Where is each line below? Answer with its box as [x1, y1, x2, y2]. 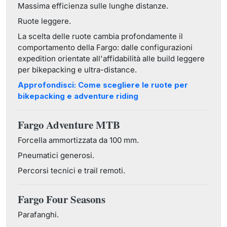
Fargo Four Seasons [18, 192, 105, 207]
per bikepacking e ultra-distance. [18, 65, 137, 74]
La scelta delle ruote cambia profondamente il [18, 31, 183, 41]
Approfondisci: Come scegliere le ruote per [18, 80, 188, 90]
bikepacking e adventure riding [18, 91, 138, 101]
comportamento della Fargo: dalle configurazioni [18, 43, 193, 52]
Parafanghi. [18, 210, 59, 219]
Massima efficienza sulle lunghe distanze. [18, 1, 168, 11]
